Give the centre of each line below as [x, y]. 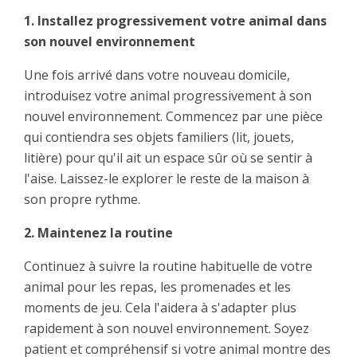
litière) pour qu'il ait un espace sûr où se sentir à [168, 158]
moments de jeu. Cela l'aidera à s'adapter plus [160, 308]
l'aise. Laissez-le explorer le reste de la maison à [167, 179]
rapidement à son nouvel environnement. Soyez [167, 329]
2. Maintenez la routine [98, 233]
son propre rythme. [82, 200]
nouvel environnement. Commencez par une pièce [173, 117]
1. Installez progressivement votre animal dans [175, 21]
